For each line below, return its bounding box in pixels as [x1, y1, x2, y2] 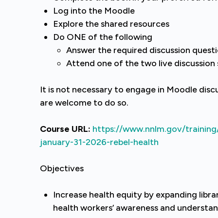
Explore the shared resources [53, 18, 169, 29]
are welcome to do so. [40, 97, 128, 108]
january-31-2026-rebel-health [40, 137, 159, 147]
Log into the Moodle [53, 5, 135, 16]
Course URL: [40, 124, 91, 134]
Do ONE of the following [53, 32, 152, 42]
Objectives [40, 163, 84, 174]
